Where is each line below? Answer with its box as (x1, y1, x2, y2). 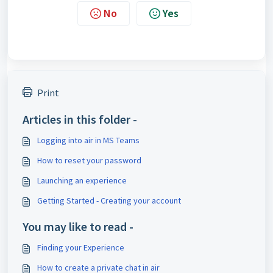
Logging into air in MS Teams (37, 135, 140, 146)
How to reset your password (37, 155, 141, 166)
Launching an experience (37, 175, 127, 186)
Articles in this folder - (23, 112, 137, 127)
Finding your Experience (37, 242, 124, 253)
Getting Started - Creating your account (37, 195, 181, 206)
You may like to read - (23, 219, 133, 234)
